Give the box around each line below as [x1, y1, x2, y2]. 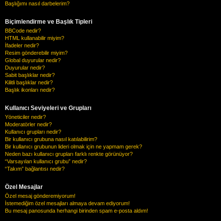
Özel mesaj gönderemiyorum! [5, 192, 75, 199]
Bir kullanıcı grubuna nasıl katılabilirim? [5, 136, 97, 142]
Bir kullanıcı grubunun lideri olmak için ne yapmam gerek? [5, 143, 142, 149]
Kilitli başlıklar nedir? [5, 79, 53, 85]
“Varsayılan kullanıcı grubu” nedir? [5, 158, 87, 164]
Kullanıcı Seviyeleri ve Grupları [5, 104, 91, 111]
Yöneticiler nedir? [5, 113, 46, 120]
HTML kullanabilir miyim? [5, 35, 64, 41]
